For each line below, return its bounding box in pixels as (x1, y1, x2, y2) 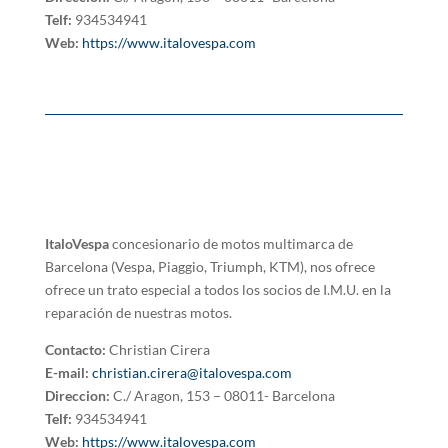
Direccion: (44, 387, 110, 405)
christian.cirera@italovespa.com (91, 364, 292, 382)
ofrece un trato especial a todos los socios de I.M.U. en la (44, 281, 391, 299)
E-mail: (44, 364, 89, 382)
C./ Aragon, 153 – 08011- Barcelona (109, 387, 335, 405)
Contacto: (44, 341, 106, 359)
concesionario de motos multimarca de (111, 235, 353, 253)
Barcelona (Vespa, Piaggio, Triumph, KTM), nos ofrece (44, 258, 375, 276)
